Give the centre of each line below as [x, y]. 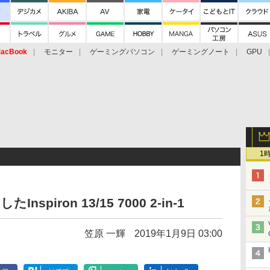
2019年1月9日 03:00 [178, 234]
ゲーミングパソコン [122, 52]
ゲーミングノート [201, 52]
